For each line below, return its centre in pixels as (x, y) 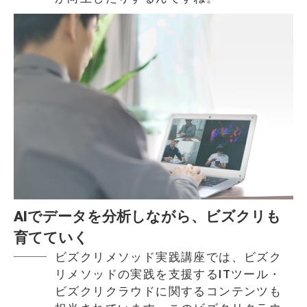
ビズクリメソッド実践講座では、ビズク (169, 257)
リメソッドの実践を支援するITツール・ (168, 274)
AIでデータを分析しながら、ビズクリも (147, 217)
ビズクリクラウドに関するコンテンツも (169, 292)
